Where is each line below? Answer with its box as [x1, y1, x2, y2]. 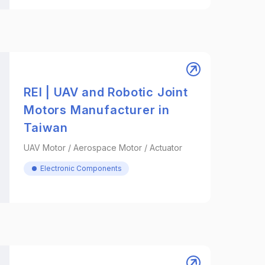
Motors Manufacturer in [24, 102, 170, 117]
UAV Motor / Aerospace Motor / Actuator [24, 142, 183, 153]
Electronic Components [40, 163, 122, 173]
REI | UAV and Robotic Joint [24, 85, 188, 99]
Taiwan [24, 120, 69, 135]
